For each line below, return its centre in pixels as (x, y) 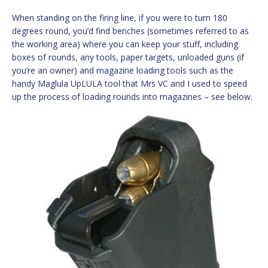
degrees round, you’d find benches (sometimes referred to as (130, 31)
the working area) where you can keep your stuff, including (125, 44)
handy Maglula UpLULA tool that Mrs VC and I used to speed (130, 83)
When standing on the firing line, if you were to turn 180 (120, 17)
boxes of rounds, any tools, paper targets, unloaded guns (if (128, 57)
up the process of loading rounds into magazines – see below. (132, 96)
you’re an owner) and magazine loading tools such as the (123, 70)
